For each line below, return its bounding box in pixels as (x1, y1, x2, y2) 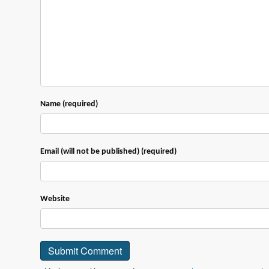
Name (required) (40, 99, 98, 109)
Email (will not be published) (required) (40, 147, 177, 156)
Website (40, 194, 70, 204)
